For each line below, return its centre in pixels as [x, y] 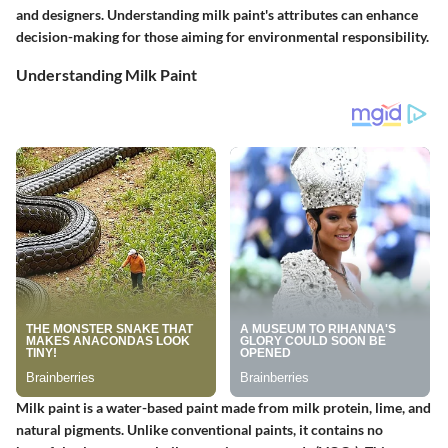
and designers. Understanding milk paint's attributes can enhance [217, 15]
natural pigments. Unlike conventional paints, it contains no [199, 430]
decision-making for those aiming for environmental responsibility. [222, 37]
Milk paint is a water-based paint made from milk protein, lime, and [223, 408]
